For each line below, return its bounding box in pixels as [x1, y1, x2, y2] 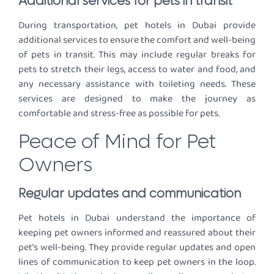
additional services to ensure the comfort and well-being [18, 32, 256, 48]
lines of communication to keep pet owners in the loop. [18, 254, 256, 270]
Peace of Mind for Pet [18, 128, 216, 155]
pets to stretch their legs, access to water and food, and [18, 62, 256, 78]
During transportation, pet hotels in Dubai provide [18, 18, 256, 34]
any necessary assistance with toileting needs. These [18, 76, 256, 92]
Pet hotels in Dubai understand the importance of [18, 210, 256, 226]
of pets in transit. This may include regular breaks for [18, 47, 256, 63]
